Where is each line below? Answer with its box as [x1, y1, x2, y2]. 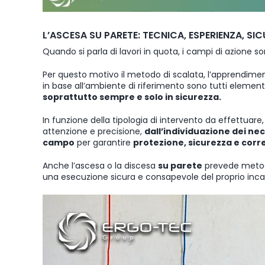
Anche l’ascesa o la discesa [43, 159, 158, 172]
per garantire [75, 136, 133, 148]
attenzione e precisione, [43, 125, 144, 137]
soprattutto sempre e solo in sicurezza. [43, 91, 221, 103]
